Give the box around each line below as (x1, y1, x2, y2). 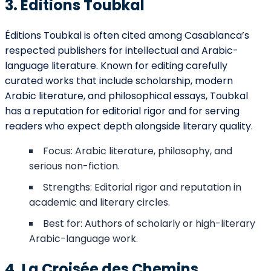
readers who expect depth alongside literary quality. (5, 119, 253, 133)
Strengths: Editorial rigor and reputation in (43, 180, 241, 194)
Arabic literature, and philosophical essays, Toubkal (5, 88, 248, 103)
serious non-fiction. (29, 158, 120, 173)
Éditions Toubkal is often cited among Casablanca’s (5, 28, 249, 42)
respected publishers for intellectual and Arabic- (5, 43, 238, 57)
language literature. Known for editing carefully (5, 58, 227, 73)
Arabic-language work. (29, 231, 138, 246)
